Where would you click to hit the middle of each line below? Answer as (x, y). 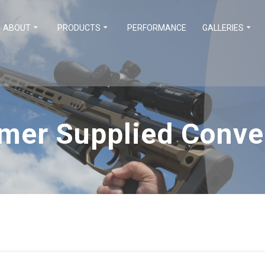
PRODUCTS (79, 28)
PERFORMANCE (156, 28)
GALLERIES (223, 28)
